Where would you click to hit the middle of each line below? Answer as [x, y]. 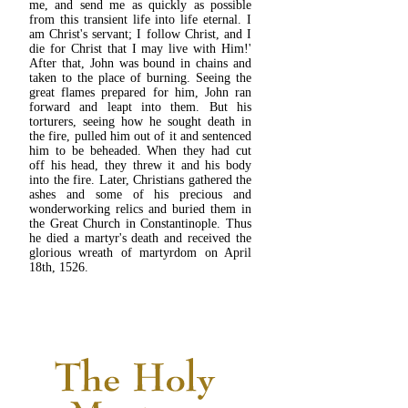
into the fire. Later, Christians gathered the [140, 179]
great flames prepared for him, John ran [140, 92]
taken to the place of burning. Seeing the [140, 77]
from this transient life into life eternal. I [140, 19]
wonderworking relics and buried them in [140, 209]
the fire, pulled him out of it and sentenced [140, 136]
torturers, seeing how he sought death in [140, 121]
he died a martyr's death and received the [140, 238]
